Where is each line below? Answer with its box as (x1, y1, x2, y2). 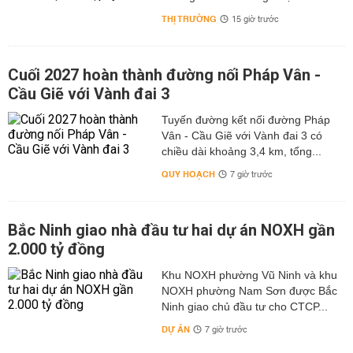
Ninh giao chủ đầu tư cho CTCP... (161, 300, 328, 313)
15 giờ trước (231, 12, 279, 28)
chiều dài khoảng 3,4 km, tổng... (161, 145, 321, 158)
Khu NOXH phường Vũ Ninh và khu (161, 269, 337, 281)
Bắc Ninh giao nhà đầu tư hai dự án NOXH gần (8, 221, 335, 240)
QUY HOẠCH (161, 166, 215, 183)
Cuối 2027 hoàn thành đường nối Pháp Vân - (8, 65, 321, 84)
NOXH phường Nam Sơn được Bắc (161, 284, 337, 297)
